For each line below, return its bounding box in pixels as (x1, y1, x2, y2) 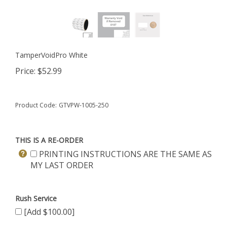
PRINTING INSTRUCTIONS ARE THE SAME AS (37, 148, 212, 160)
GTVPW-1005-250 (59, 101, 108, 109)
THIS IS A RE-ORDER (15, 135, 83, 145)
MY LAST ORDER (30, 160, 93, 171)
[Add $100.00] (22, 206, 74, 217)
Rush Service (15, 194, 57, 203)
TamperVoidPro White (15, 50, 88, 60)
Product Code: (15, 101, 57, 109)
